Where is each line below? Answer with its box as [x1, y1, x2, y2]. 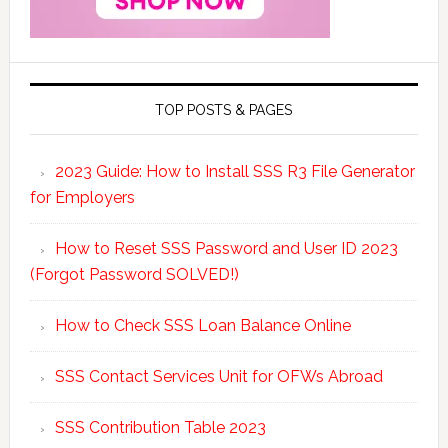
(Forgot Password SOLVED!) [29, 264, 239, 284]
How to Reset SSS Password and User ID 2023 [54, 238, 398, 258]
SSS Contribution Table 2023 [54, 417, 266, 437]
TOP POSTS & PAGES [155, 101, 293, 118]
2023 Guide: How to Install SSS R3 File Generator [54, 161, 415, 181]
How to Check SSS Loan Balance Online [54, 315, 351, 335]
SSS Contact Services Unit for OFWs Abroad [54, 366, 383, 386]
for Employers [29, 187, 135, 207]
